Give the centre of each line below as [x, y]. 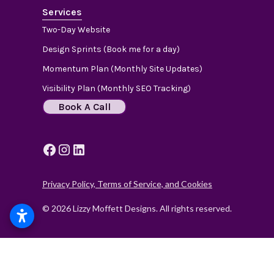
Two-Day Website [76, 29]
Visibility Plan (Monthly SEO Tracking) [117, 88]
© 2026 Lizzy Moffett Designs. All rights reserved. [137, 208]
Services [62, 12]
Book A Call [84, 106]
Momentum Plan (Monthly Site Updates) [122, 68]
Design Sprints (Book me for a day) [111, 49]
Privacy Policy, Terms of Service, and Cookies [127, 183]
